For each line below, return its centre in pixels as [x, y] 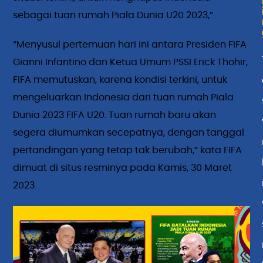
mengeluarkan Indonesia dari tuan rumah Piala [124, 98]
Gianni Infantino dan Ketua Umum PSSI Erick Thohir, [131, 63]
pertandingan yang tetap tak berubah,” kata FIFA [128, 151]
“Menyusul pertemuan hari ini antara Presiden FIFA [130, 45]
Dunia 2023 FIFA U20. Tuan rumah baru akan [115, 115]
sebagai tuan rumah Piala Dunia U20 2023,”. [114, 16]
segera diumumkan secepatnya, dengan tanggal [129, 133]
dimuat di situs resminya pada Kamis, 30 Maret [123, 168]
